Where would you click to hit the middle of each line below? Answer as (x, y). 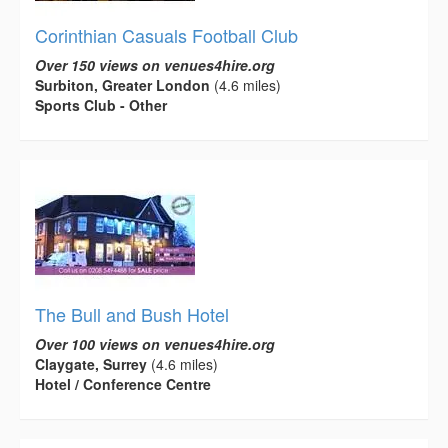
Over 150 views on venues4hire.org (155, 65)
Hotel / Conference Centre (123, 384)
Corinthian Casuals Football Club (166, 35)
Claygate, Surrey (91, 364)
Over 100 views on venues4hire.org (155, 344)
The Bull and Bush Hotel (132, 314)
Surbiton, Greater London (122, 85)
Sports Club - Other (101, 105)
